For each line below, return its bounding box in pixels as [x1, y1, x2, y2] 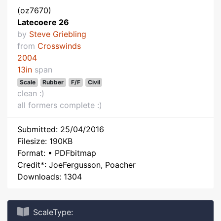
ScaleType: [33, 207, 73, 217]
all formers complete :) [17, 100, 102, 110]
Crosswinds [37, 41, 81, 51]
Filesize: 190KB [17, 136, 73, 146]
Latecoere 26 [17, 17, 69, 27]
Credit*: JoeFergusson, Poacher [17, 160, 136, 170]
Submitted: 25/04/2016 [17, 124, 104, 134]
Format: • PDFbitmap [17, 148, 96, 158]
